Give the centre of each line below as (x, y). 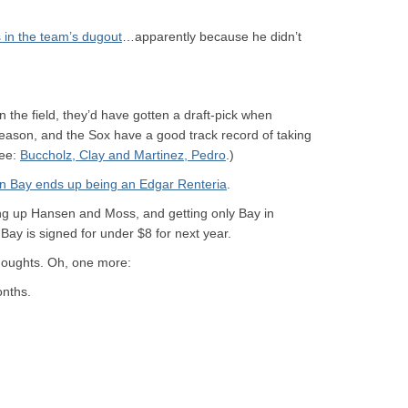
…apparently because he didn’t (212, 36)
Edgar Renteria (183, 184)
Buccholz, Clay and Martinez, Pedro (123, 155)
